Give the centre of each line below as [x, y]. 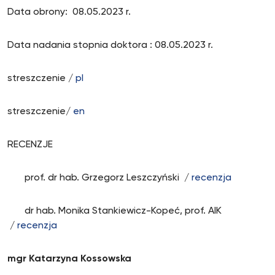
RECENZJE [30, 145]
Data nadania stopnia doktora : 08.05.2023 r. [111, 45]
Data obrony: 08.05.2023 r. [70, 12]
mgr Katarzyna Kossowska [69, 259]
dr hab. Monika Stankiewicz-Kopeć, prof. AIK [114, 211]
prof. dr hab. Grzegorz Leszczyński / [99, 178]
